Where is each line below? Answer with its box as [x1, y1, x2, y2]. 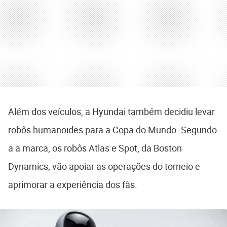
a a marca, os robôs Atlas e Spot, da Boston [8, 142, 182, 155]
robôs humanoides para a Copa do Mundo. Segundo [8, 124, 217, 136]
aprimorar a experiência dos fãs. [8, 178, 137, 191]
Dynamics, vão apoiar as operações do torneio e [8, 160, 200, 173]
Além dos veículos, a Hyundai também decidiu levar [8, 105, 215, 118]
